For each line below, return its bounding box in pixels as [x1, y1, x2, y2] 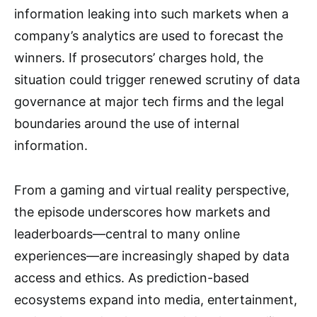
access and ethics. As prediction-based [14, 270, 249, 285]
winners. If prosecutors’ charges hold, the [14, 50, 263, 65]
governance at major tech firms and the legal [14, 94, 284, 109]
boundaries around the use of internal [14, 116, 239, 131]
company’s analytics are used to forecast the [14, 28, 283, 43]
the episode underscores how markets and [14, 204, 270, 219]
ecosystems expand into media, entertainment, [14, 292, 297, 307]
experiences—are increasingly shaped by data [14, 248, 289, 263]
